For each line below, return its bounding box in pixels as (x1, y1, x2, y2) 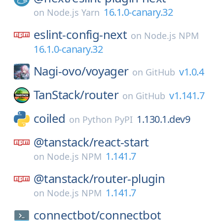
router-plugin (93, 170, 165, 186)
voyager (85, 63, 129, 79)
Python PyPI (82, 113, 133, 125)
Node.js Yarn (47, 6, 100, 18)
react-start (93, 134, 149, 150)
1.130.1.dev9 (137, 112, 190, 126)
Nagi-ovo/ (34, 63, 86, 79)
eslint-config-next (34, 26, 127, 42)
